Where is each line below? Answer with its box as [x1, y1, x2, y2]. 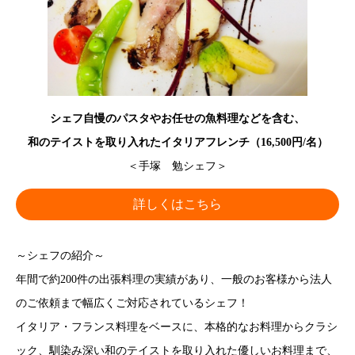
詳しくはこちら [133, 197, 222, 212]
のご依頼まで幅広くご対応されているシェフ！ [16, 296, 249, 309]
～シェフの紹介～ [16, 249, 105, 261]
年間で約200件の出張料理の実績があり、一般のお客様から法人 [16, 273, 332, 285]
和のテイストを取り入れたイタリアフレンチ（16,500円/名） [27, 136, 328, 148]
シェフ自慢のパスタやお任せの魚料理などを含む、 [50, 112, 305, 124]
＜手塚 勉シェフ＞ [128, 159, 227, 172]
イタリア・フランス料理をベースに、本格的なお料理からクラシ [16, 320, 338, 333]
